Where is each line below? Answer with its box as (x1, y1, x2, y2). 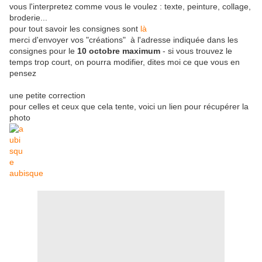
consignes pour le (9, 46, 77, 56)
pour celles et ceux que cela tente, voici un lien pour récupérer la (9, 102, 249, 112)
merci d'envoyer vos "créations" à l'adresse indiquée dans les (9, 35, 238, 45)
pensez (9, 68, 39, 78)
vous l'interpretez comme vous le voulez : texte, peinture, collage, (9, 2, 251, 12)
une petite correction (9, 91, 85, 101)
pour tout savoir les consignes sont (9, 24, 140, 34)
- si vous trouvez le (160, 46, 232, 56)
